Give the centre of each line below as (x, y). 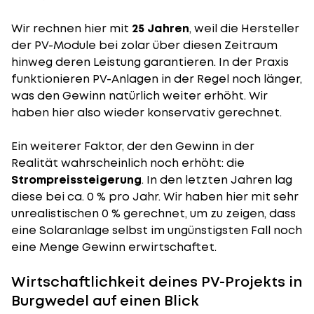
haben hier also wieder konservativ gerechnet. (146, 112)
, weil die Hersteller (244, 28)
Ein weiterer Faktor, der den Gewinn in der (133, 146)
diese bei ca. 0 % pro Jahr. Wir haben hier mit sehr (155, 197)
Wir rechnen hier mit (71, 28)
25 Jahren (161, 28)
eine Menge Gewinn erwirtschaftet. (114, 247)
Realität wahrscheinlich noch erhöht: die (128, 163)
